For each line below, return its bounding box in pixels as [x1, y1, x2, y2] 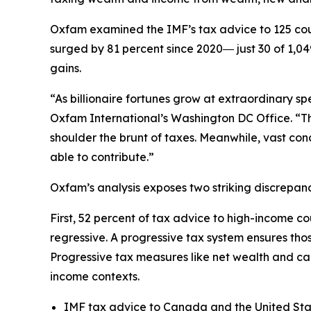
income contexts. [50, 269, 142, 284]
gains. [50, 61, 81, 76]
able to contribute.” [50, 150, 154, 165]
